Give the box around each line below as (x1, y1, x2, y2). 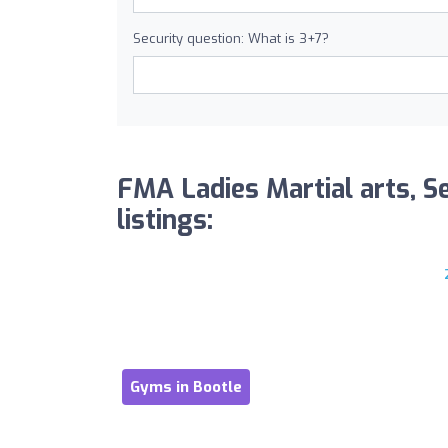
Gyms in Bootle (130, 377, 242, 397)
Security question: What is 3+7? (133, 30, 329, 47)
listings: (117, 203, 213, 238)
